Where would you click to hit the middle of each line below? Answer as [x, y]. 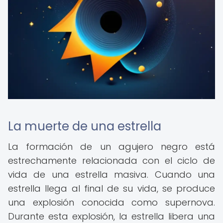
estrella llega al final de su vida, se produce [111, 188]
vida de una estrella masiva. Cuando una [111, 174]
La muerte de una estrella [85, 126]
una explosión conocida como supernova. [111, 202]
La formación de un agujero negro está [111, 147]
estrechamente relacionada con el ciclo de [111, 161]
